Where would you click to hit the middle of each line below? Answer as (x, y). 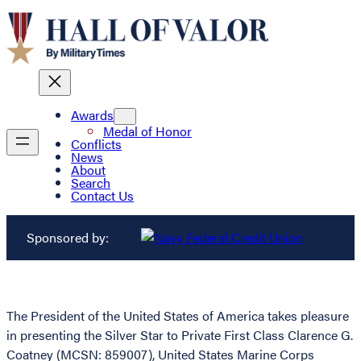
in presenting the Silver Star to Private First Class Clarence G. (180, 335)
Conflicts (96, 144)
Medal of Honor (147, 131)
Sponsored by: (67, 238)
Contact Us (102, 196)
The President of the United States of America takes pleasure (178, 316)
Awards (92, 115)
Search (91, 183)
